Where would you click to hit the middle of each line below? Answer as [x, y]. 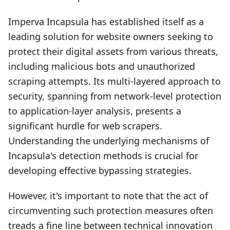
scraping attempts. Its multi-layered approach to [114, 81]
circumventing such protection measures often [111, 210]
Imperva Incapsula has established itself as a [106, 22]
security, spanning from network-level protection [115, 96]
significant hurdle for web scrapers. [85, 126]
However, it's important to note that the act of [108, 196]
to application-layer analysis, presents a [95, 111]
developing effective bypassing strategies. [100, 170]
